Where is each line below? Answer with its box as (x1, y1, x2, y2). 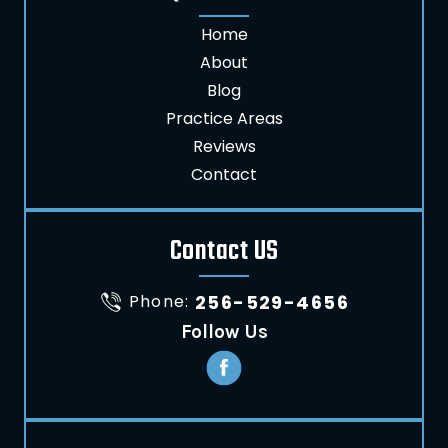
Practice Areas (165, 107, 283, 130)
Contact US (169, 230, 279, 273)
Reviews (192, 135, 256, 158)
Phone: (128, 289, 195, 313)
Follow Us (180, 321, 268, 343)
